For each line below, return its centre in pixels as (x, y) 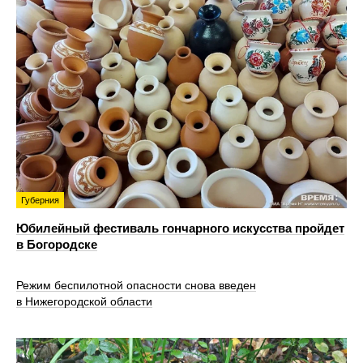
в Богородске (57, 244)
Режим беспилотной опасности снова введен (136, 286)
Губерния (40, 200)
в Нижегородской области (84, 302)
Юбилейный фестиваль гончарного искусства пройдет (180, 228)
